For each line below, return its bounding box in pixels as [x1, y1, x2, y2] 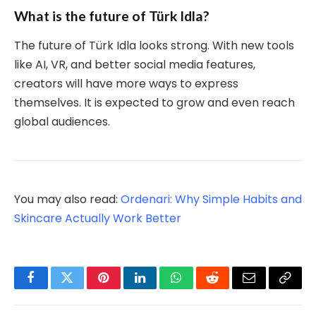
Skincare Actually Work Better [14, 210, 181, 227]
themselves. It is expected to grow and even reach [14, 95, 295, 111]
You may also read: [14, 191, 121, 208]
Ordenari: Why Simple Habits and [121, 191, 302, 208]
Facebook [30, 281, 80, 295]
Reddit [211, 281, 245, 295]
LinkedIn [138, 281, 186, 295]
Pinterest [102, 281, 147, 295]
